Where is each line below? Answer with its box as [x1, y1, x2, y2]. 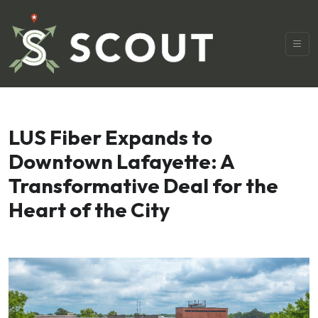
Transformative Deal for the [9, 172, 278, 198]
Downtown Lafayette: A [9, 148, 234, 174]
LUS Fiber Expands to [9, 124, 212, 150]
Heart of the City [9, 197, 170, 222]
